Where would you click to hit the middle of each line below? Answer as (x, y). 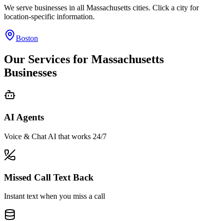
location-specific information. (49, 16)
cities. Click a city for (165, 7)
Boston (27, 38)
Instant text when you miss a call (55, 196)
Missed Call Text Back (49, 177)
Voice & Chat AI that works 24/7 (55, 136)
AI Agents (24, 117)
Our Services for (48, 59)
